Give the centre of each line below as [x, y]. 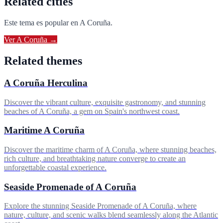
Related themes [43, 60]
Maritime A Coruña [44, 130]
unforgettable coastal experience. [55, 168]
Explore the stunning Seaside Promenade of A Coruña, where [100, 206]
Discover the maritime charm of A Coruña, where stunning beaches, [110, 150]
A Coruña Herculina [46, 83]
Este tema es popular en [42, 23]
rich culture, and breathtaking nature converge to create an [95, 159]
